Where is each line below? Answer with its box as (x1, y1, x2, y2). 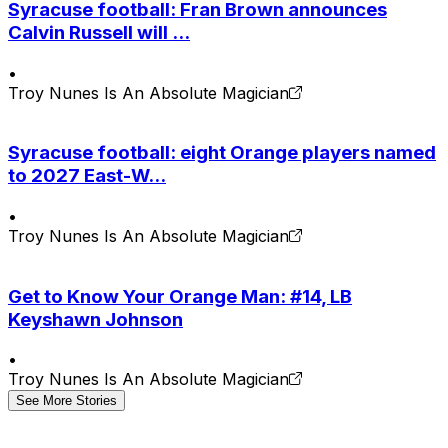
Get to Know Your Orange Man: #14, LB (8, 284, 352, 308)
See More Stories (16, 393, 117, 409)
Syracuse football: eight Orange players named (8, 141, 436, 165)
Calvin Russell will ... (8, 20, 190, 44)
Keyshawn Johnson (8, 307, 183, 331)
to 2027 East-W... (8, 164, 166, 188)
